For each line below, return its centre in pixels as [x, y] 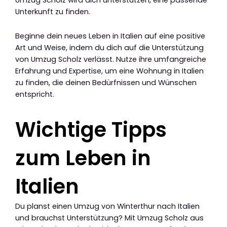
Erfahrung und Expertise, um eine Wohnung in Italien [109, 71]
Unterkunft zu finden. [53, 11]
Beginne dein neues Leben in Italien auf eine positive [110, 36]
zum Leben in [83, 158]
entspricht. [35, 94]
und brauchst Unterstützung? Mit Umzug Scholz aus [109, 218]
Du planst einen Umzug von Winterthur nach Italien [107, 206]
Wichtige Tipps [91, 130]
